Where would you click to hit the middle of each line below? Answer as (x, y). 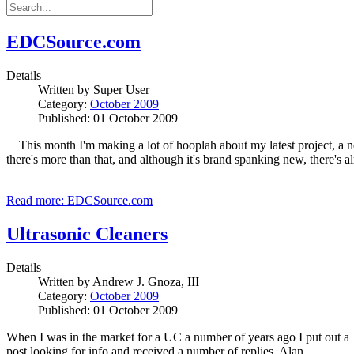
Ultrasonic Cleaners (87, 234)
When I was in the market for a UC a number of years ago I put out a (178, 337)
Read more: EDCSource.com (79, 201)
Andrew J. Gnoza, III (146, 281)
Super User (121, 90)
